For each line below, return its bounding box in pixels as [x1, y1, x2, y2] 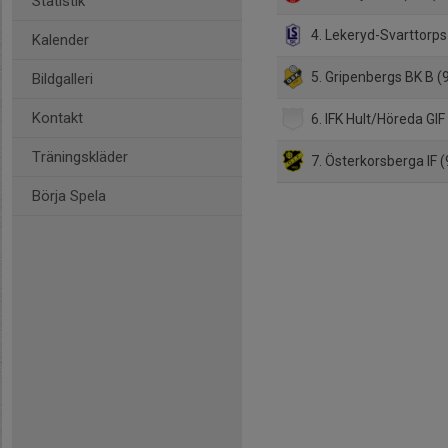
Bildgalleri [32, 70, 93, 88]
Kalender [32, 31, 89, 49]
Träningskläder [32, 148, 128, 166]
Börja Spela [32, 187, 106, 205]
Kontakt [32, 109, 83, 127]
